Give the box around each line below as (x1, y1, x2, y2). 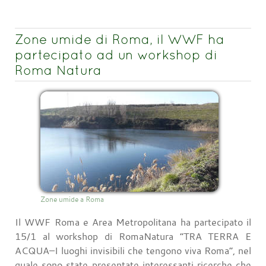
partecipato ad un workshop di (15, 47, 217, 63)
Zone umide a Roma (40, 194, 104, 204)
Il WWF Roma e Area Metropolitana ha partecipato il (15, 215, 251, 229)
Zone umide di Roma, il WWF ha (15, 31, 224, 47)
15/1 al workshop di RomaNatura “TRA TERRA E (15, 229, 251, 243)
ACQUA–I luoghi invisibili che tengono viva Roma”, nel (15, 243, 251, 257)
